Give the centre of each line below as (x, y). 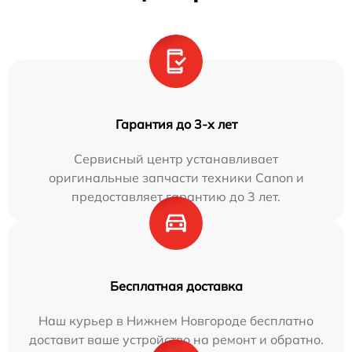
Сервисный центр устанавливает (176, 159)
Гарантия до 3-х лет (176, 125)
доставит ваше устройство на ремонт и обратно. (176, 340)
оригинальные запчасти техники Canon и (176, 178)
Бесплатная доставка (176, 286)
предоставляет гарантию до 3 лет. (176, 197)
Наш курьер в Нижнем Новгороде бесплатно (176, 321)
